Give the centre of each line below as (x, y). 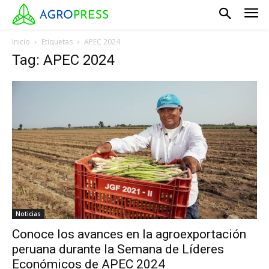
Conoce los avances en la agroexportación (129, 234)
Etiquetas (57, 41)
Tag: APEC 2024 (63, 60)
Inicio (21, 41)
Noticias (28, 213)
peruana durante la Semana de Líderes (118, 249)
